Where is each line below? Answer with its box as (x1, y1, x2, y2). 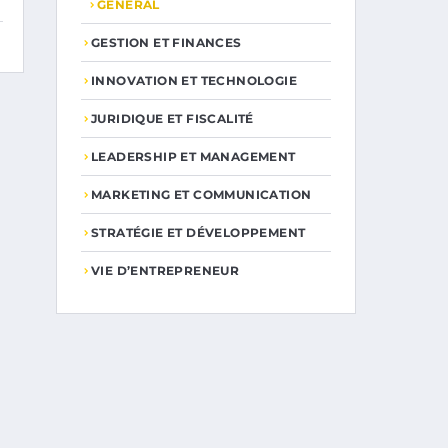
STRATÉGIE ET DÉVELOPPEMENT (91, 225, 306, 240)
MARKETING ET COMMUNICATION (91, 187, 312, 202)
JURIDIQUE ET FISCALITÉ (91, 111, 254, 126)
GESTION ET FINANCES (91, 35, 242, 50)
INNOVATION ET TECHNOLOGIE (91, 73, 297, 88)
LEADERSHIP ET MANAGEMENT (91, 149, 296, 164)
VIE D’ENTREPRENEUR (91, 263, 240, 278)
